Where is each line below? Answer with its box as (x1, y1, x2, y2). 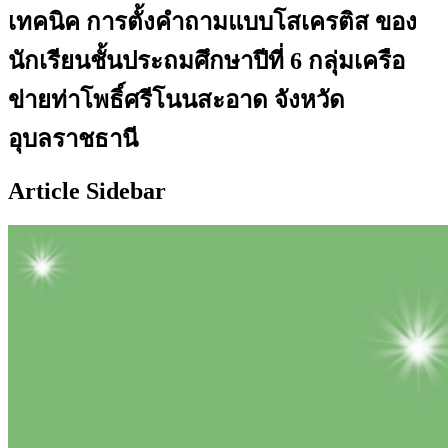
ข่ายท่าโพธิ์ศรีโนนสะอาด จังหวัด (8, 86, 345, 113)
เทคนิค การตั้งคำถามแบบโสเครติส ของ (8, 8, 417, 35)
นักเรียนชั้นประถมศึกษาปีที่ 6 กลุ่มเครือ (8, 47, 405, 74)
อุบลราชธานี (8, 125, 138, 152)
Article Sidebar (8, 177, 166, 204)
